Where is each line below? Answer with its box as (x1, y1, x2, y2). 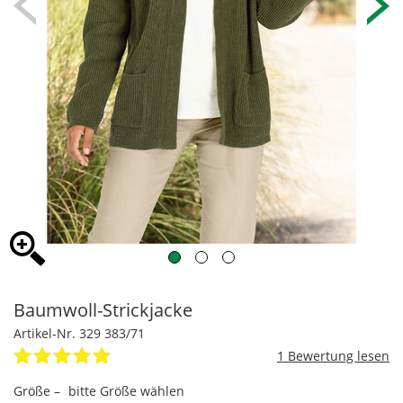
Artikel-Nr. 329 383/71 (13, 325, 145, 343)
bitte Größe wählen (68, 382, 184, 400)
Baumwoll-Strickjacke (13, 298, 193, 323)
